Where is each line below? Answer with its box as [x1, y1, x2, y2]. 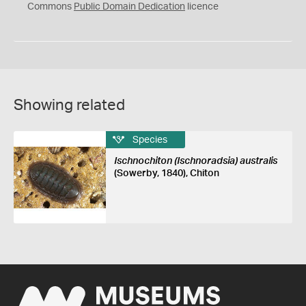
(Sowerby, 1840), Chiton [113, 169, 219, 178]
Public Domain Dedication [74, 2, 185, 12]
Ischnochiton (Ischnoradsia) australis [113, 156, 277, 166]
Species [132, 135, 167, 145]
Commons [27, 2, 74, 12]
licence [185, 2, 219, 12]
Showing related [14, 98, 125, 113]
